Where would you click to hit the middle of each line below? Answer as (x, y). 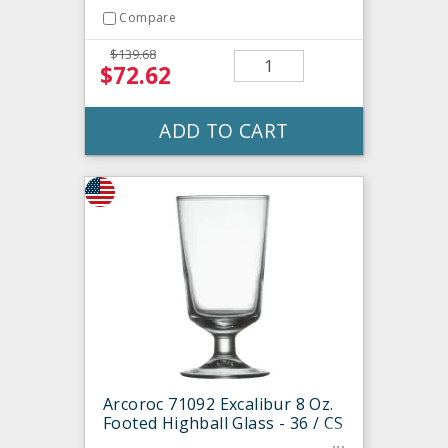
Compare (148, 18)
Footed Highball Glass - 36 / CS (223, 422)
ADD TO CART (224, 130)
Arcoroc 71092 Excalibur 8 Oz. (218, 403)
